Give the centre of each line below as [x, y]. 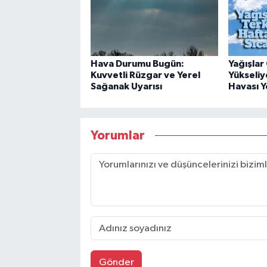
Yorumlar [117, 135]
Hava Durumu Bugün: [137, 64]
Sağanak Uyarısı [126, 87]
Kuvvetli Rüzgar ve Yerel [145, 75]
